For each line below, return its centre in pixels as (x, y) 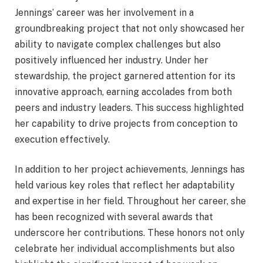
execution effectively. (62, 139)
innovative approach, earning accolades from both (123, 92)
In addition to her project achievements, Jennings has (130, 170)
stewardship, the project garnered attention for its (125, 76)
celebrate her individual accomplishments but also (125, 249)
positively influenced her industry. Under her (112, 60)
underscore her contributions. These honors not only (130, 233)
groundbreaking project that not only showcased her (130, 28)
